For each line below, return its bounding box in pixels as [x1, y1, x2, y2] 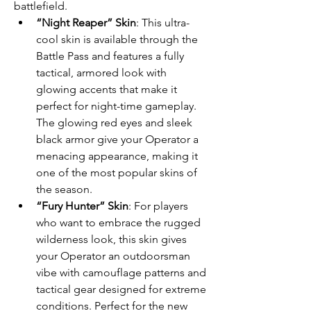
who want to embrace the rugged [36, 216, 201, 229]
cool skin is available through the [36, 33, 198, 46]
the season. [36, 183, 92, 196]
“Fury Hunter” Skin [36, 199, 128, 212]
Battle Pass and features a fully [36, 49, 184, 62]
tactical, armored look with [36, 66, 167, 79]
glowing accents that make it [36, 83, 177, 96]
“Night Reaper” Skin [36, 16, 136, 29]
